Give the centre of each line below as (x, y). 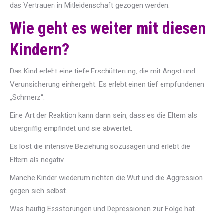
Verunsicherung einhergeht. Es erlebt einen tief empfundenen (107, 84)
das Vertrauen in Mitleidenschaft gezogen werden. (90, 5)
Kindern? (39, 49)
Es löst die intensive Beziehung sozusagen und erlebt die (100, 146)
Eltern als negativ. (37, 160)
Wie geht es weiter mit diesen (108, 28)
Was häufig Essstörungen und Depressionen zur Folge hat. (103, 209)
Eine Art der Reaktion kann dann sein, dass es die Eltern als (103, 115)
